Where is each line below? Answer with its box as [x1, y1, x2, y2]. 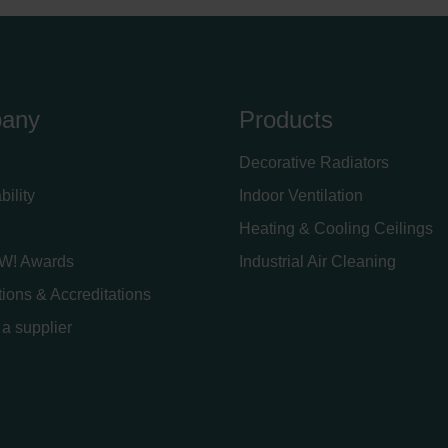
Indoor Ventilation [239, 187, 363, 204]
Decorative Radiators [239, 154, 389, 171]
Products [239, 106, 333, 133]
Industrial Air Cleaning [239, 253, 396, 270]
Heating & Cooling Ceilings [239, 220, 433, 237]
